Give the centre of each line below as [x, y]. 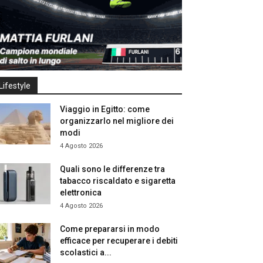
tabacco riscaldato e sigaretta [118, 181]
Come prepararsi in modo [110, 229]
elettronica [81, 193]
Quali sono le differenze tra [112, 169]
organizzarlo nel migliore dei [117, 121]
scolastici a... [86, 253]
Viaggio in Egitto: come [105, 109]
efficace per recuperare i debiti [119, 241]
